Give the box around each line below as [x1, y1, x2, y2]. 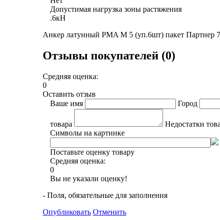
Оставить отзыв [43, 89, 96, 98]
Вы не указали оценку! [50, 174, 127, 183]
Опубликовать [43, 207, 91, 216]
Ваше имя [50, 99, 83, 108]
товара [50, 119, 72, 128]
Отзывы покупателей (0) [43, 49, 175, 62]
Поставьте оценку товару [50, 147, 135, 156]
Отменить [93, 207, 126, 216]
